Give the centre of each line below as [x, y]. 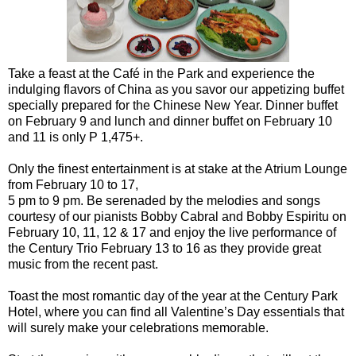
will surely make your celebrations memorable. [138, 327]
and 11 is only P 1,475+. [75, 137]
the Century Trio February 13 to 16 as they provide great [164, 248]
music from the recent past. [83, 264]
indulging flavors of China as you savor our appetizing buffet [176, 89]
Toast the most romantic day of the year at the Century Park [173, 296]
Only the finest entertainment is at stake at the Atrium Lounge [178, 168]
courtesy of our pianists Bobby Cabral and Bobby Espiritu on [177, 216]
